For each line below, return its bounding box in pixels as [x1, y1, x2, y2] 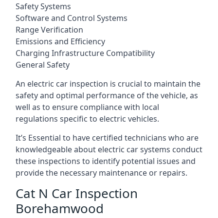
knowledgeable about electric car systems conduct [16, 144, 202, 155]
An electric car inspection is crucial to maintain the [16, 78, 200, 89]
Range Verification [16, 24, 83, 35]
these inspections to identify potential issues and [16, 156, 196, 166]
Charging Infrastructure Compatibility [16, 48, 155, 58]
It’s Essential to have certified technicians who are [16, 132, 199, 143]
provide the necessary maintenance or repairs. [16, 167, 187, 178]
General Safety [16, 59, 70, 70]
